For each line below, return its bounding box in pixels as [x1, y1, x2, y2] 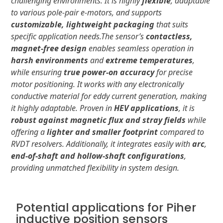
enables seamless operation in [87, 43, 194, 54]
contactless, [146, 31, 193, 42]
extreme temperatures [106, 55, 193, 66]
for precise [154, 67, 193, 78]
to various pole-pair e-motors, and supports [11, 7, 162, 18]
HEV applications [114, 103, 179, 114]
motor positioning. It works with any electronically [11, 79, 184, 90]
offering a [11, 126, 47, 138]
